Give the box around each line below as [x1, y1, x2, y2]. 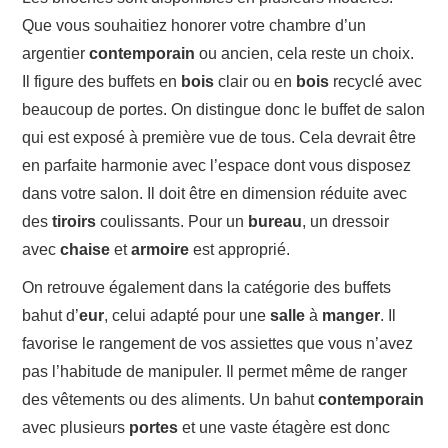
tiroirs [52, 212, 97, 230]
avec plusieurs [22, 418, 130, 436]
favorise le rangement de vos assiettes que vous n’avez [22, 334, 414, 352]
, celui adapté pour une [104, 306, 271, 324]
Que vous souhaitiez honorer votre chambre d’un [22, 16, 367, 34]
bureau [248, 212, 303, 230]
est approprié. [189, 240, 291, 258]
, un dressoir [302, 212, 390, 230]
